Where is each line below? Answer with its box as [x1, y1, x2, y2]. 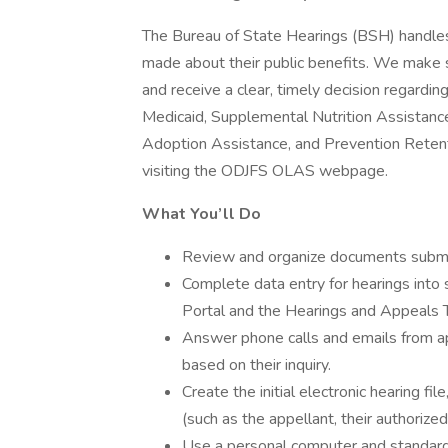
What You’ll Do [142, 203, 261, 225]
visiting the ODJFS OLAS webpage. [142, 160, 388, 182]
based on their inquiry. [182, 354, 331, 376]
